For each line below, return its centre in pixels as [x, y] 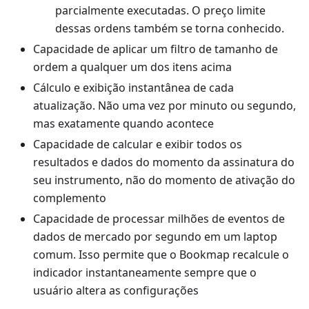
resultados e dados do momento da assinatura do [164, 162]
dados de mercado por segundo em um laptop [155, 237]
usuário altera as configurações [116, 291]
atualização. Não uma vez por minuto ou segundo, [165, 106]
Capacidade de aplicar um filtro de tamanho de [156, 49]
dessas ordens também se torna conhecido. [170, 29]
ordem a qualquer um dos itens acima [132, 67]
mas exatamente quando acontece [123, 124]
